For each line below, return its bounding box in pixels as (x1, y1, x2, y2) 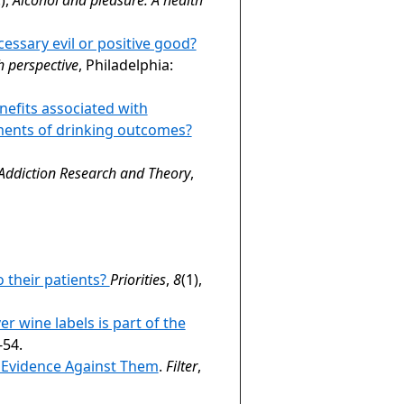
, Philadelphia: (78, 54, 173, 75)
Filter (165, 355, 197, 376)
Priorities (109, 269, 166, 289)
